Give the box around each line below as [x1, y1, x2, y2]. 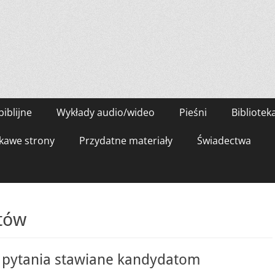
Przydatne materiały [79, 134, 172, 147]
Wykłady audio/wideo [56, 106, 155, 119]
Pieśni [179, 106, 207, 119]
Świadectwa [197, 134, 251, 147]
